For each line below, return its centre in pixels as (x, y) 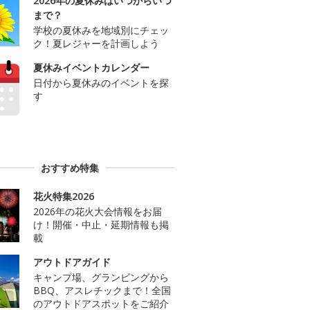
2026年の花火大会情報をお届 (98, 211)
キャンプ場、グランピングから (101, 277)
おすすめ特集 (70, 167)
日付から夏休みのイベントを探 (101, 83)
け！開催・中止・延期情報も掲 (101, 224)
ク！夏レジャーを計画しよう (96, 44)
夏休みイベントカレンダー (91, 68)
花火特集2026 (64, 196)
